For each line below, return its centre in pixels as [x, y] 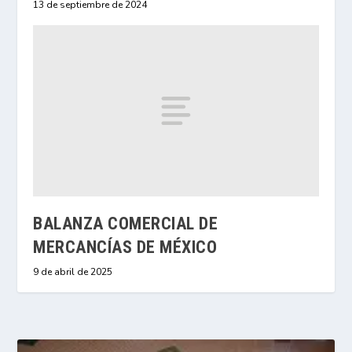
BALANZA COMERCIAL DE [126, 224]
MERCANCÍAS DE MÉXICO [125, 247]
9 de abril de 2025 [73, 272]
